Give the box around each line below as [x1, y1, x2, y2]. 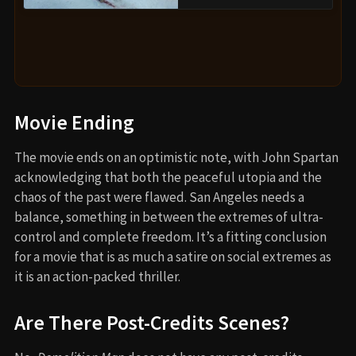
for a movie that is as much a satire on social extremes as [14, 247, 331, 265]
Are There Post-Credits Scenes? [14, 309, 289, 335]
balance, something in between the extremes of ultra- [14, 207, 323, 226]
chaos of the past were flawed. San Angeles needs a [14, 188, 304, 206]
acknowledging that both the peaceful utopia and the [14, 168, 322, 186]
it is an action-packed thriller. [14, 267, 180, 285]
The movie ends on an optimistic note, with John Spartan [14, 148, 339, 166]
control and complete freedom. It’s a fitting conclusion [14, 227, 327, 246]
